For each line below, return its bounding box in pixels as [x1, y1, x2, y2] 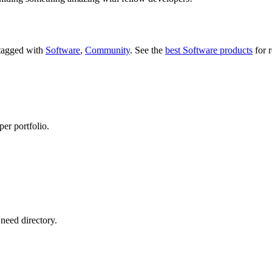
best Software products [165, 44, 253, 55]
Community [85, 44, 130, 55]
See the [132, 44, 165, 55]
